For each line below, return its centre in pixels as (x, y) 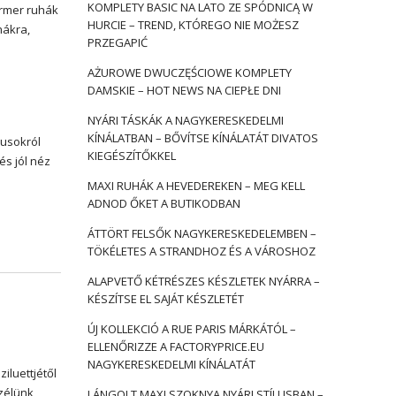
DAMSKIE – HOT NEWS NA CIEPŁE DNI (184, 90)
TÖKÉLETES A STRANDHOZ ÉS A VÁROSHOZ (201, 251)
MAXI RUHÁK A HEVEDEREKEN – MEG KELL (196, 186)
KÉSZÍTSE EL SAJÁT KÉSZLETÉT (165, 299)
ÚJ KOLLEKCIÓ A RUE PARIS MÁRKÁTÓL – (191, 329)
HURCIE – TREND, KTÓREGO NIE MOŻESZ (193, 25)
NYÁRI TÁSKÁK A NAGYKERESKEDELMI (185, 120)
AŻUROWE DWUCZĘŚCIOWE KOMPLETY (189, 72)
